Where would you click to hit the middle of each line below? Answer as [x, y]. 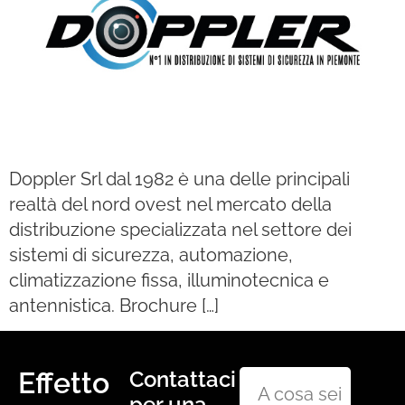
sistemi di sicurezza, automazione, [151, 254]
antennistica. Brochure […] [114, 305]
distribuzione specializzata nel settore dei [180, 229]
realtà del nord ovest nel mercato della [170, 204]
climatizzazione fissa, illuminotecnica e [169, 280]
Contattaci [182, 379]
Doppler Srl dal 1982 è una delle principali [179, 179]
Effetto [64, 382]
